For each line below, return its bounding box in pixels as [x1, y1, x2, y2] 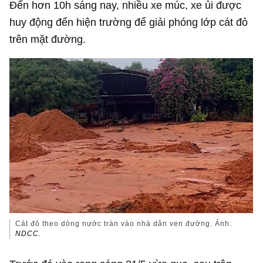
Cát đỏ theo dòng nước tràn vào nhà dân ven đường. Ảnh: [15, 219, 232, 228]
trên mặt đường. [9, 32, 86, 45]
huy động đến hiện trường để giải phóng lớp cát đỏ [9, 15, 248, 28]
